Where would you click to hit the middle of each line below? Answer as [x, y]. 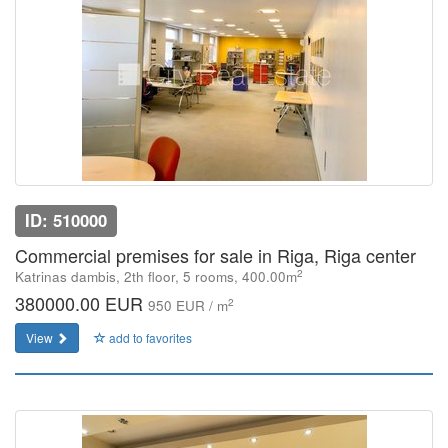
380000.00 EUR [81, 303]
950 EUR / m [188, 305]
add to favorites [149, 337]
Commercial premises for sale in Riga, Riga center [215, 255]
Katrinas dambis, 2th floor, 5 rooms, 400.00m [156, 276]
